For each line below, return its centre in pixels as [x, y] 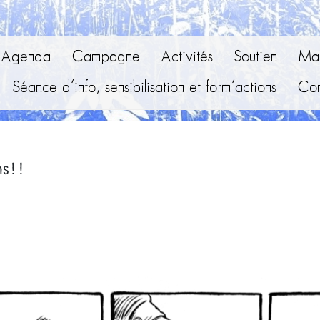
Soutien [255, 57]
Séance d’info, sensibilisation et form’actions [144, 88]
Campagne [106, 57]
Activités [187, 57]
